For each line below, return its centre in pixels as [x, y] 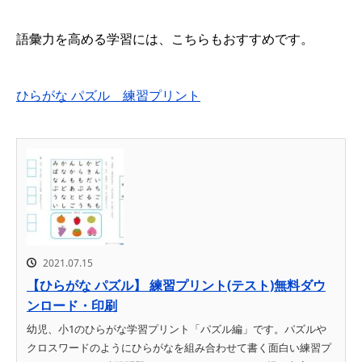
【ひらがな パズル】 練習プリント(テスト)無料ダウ [176, 286]
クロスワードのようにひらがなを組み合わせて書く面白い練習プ [179, 348]
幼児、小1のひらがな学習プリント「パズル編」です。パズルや [177, 329]
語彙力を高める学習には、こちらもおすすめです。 [165, 38]
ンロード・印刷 [72, 306]
